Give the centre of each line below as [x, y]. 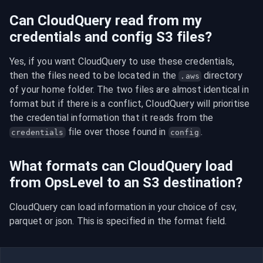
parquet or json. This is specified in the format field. [118, 221]
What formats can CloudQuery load [121, 166]
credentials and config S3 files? [111, 37]
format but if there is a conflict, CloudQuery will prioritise [130, 104]
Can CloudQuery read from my [106, 21]
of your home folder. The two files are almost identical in [129, 90]
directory [222, 75]
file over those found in [117, 132]
